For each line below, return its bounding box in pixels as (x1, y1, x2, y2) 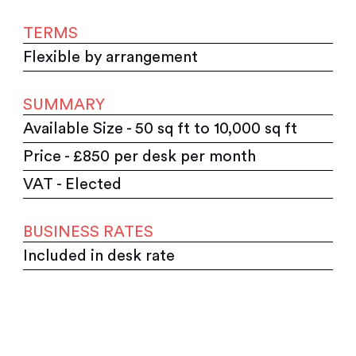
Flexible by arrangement (23, 48, 199, 65)
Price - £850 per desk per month (23, 148, 257, 164)
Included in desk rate (23, 247, 176, 264)
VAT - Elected (23, 176, 122, 192)
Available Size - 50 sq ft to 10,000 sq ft (23, 120, 298, 137)
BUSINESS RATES (23, 223, 154, 240)
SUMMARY (23, 96, 106, 113)
